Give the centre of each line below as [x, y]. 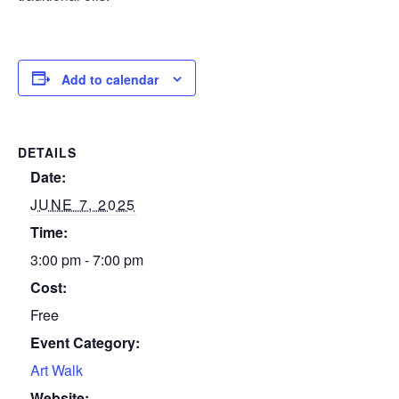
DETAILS [47, 153]
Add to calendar [110, 80]
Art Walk [56, 370]
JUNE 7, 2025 [83, 205]
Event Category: [85, 343]
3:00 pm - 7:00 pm [86, 260]
